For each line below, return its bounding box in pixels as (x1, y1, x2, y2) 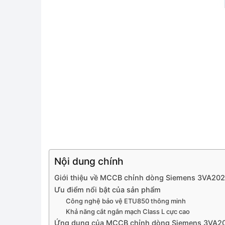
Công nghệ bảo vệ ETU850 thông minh (65, 197, 186, 205)
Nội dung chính (54, 155, 124, 168)
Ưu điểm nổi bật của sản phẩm (54, 185, 161, 194)
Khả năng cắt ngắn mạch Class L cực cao (65, 207, 190, 216)
